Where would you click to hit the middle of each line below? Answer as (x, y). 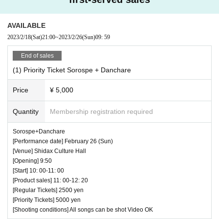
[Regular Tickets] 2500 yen (48, 190)
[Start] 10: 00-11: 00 (38, 170)
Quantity (26, 111)
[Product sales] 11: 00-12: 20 (50, 180)
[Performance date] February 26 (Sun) (63, 141)
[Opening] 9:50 (32, 161)
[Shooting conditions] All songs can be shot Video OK (83, 209)
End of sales (37, 55)
